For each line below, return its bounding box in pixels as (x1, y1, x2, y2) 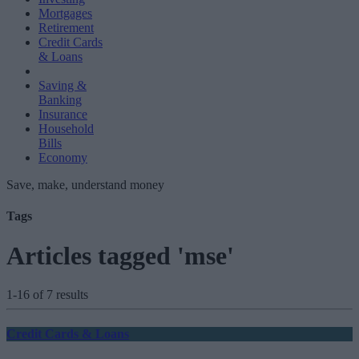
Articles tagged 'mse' (6, 240, 234, 270)
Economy (38, 151, 87, 164)
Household (38, 122, 94, 135)
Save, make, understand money (6, 178, 164, 192)
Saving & (38, 79, 87, 92)
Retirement (38, 21, 94, 34)
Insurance (38, 107, 87, 121)
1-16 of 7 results (6, 288, 88, 302)
